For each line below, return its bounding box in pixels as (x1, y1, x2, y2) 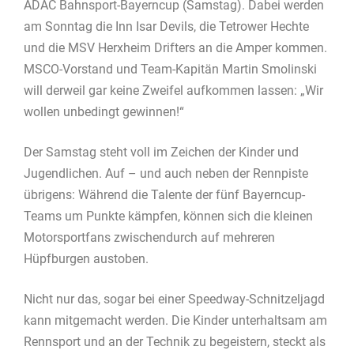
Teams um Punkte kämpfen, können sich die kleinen (24, 209, 313, 224)
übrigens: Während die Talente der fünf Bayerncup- (24, 187, 305, 203)
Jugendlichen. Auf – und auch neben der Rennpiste (24, 166, 308, 182)
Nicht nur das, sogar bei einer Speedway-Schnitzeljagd (24, 292, 325, 307)
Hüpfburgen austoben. (24, 251, 149, 267)
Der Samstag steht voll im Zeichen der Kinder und (24, 145, 299, 160)
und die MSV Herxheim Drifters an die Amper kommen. (24, 40, 327, 56)
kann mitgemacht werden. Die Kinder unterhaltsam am (24, 313, 327, 329)
